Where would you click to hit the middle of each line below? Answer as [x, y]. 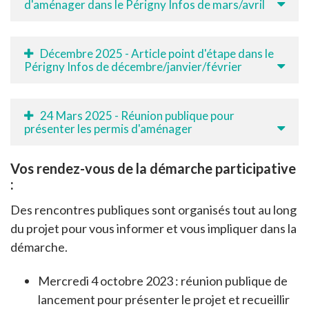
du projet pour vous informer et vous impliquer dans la [153, 228]
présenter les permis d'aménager [108, 128]
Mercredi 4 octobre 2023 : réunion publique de [163, 280]
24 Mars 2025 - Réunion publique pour [137, 115]
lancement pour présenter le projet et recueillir [164, 299]
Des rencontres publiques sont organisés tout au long [153, 209]
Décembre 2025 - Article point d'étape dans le [157, 53]
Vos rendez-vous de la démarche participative [153, 168]
